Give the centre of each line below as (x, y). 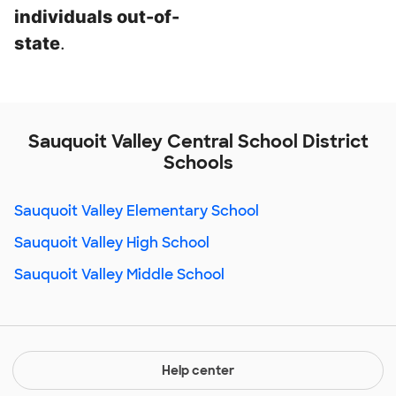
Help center (198, 370)
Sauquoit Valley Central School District (198, 141)
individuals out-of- (97, 17)
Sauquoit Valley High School (112, 243)
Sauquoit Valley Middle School (119, 274)
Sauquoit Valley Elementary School (137, 211)
